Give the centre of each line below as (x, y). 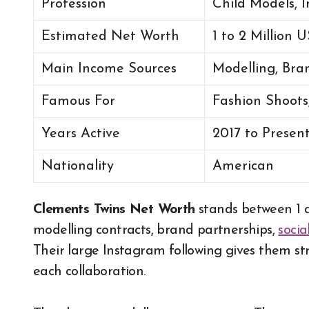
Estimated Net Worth (111, 37)
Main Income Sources (109, 69)
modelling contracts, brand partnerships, (156, 231)
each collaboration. (89, 272)
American (243, 167)
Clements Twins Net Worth (114, 210)
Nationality (78, 167)
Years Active (81, 134)
